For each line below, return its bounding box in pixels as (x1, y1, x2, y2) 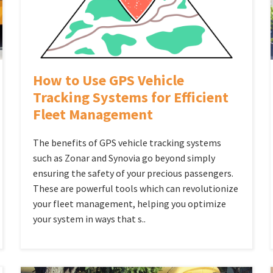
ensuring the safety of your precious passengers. (32, 166, 233, 179)
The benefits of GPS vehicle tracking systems (32, 136, 221, 149)
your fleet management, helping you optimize (32, 197, 226, 210)
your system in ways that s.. (32, 212, 146, 225)
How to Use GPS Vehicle (32, 70, 184, 90)
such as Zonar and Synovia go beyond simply (32, 151, 215, 164)
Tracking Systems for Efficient (32, 87, 229, 107)
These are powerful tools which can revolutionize (32, 182, 238, 194)
